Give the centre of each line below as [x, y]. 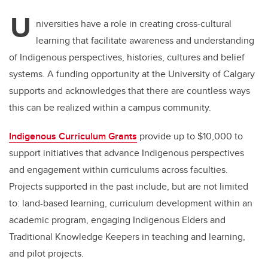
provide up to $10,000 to [190, 136]
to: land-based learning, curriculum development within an [131, 203]
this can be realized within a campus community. [111, 108]
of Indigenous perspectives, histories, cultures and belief [127, 57]
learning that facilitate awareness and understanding [145, 41]
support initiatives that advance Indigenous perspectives [127, 153]
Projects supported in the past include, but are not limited [129, 187]
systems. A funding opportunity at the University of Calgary [132, 74]
